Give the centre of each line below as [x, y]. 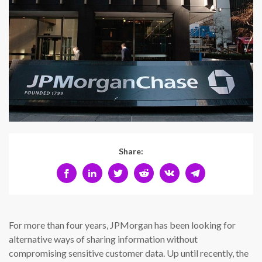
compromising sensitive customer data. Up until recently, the [129, 253]
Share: [131, 151]
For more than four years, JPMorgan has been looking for [122, 225]
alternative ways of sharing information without [103, 239]
